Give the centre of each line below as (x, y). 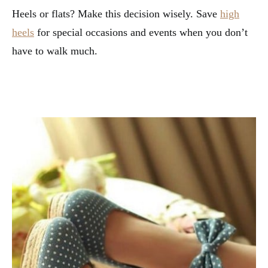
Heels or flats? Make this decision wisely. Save (116, 14)
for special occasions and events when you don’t (141, 33)
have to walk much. (55, 51)
